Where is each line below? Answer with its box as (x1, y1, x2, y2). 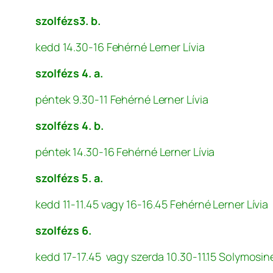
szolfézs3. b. (35, 13, 101, 29)
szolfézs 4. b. (35, 118, 104, 133)
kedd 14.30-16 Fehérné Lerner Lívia (35, 40, 205, 55)
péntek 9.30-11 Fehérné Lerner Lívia (35, 92, 208, 107)
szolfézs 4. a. (35, 66, 103, 81)
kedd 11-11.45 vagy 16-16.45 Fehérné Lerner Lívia (35, 197, 269, 212)
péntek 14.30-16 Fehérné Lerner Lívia (35, 144, 215, 160)
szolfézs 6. (35, 223, 91, 238)
